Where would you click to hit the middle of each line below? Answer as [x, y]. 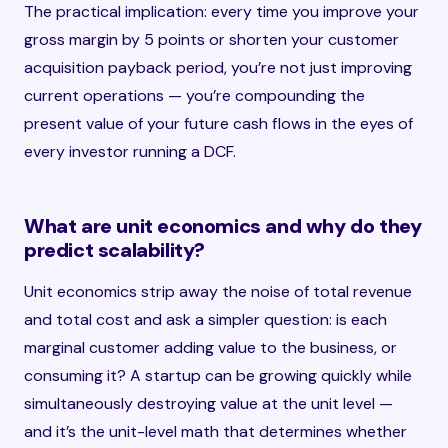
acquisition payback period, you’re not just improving [218, 67]
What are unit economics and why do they [223, 226]
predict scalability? [115, 250]
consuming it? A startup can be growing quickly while [218, 375]
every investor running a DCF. [130, 151]
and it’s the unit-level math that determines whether [215, 431]
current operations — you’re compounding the [194, 95]
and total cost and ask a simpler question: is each [205, 319]
